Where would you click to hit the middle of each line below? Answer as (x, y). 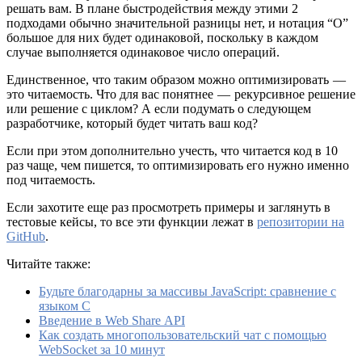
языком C (65, 306)
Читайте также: (48, 264)
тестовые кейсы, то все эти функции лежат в (132, 222)
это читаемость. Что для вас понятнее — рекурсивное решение (181, 95)
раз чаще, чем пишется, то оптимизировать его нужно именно (178, 166)
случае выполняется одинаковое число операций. (143, 53)
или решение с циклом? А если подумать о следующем (159, 109)
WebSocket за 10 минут (102, 350)
